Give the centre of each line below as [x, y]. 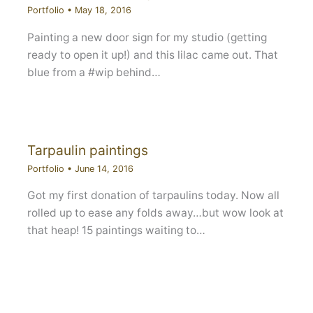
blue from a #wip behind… [94, 72]
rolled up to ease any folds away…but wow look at [155, 213]
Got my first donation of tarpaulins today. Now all [153, 196]
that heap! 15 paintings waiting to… [116, 231]
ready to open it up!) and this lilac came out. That [152, 54]
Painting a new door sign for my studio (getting [147, 37]
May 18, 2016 [103, 10]
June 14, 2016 [104, 168]
